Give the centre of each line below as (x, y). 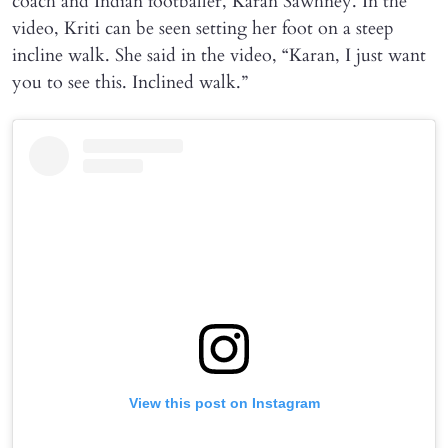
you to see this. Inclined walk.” (130, 82)
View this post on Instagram (224, 402)
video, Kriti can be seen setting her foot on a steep (203, 28)
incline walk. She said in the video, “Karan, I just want (219, 55)
